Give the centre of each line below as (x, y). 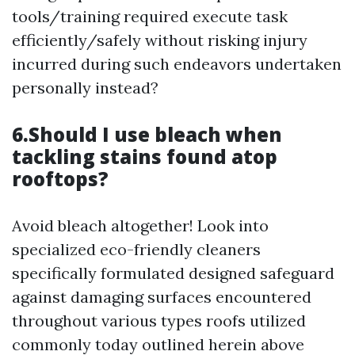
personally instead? (85, 88)
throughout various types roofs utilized (159, 321)
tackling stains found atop (145, 157)
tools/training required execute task (150, 16)
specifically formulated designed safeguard (173, 273)
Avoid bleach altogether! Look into (140, 225)
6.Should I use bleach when (147, 134)
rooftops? (60, 179)
